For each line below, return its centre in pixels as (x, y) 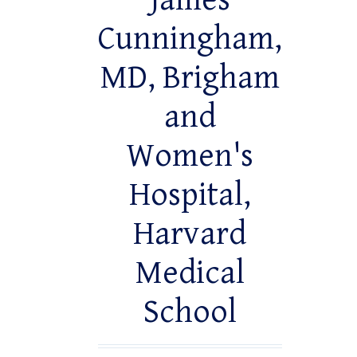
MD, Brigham (190, 78)
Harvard (190, 235)
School (190, 313)
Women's (190, 157)
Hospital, (190, 196)
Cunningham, (190, 39)
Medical (190, 274)
